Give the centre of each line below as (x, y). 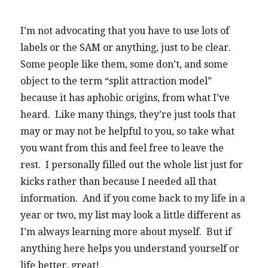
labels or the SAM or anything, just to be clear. (127, 48)
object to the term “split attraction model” (116, 81)
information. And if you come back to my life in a (133, 199)
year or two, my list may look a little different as (131, 215)
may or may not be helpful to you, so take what (128, 132)
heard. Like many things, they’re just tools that (128, 115)
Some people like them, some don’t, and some (124, 65)
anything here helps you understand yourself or (130, 249)
